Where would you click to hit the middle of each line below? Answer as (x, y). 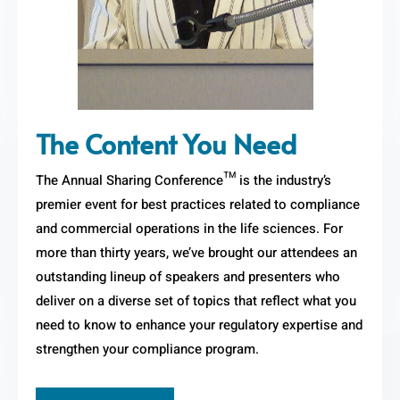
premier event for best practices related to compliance (198, 204)
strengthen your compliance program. (148, 349)
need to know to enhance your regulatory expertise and (200, 325)
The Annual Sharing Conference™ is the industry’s (184, 180)
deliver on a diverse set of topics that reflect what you (196, 300)
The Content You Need (167, 143)
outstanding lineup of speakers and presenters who (188, 276)
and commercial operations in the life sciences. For (190, 228)
